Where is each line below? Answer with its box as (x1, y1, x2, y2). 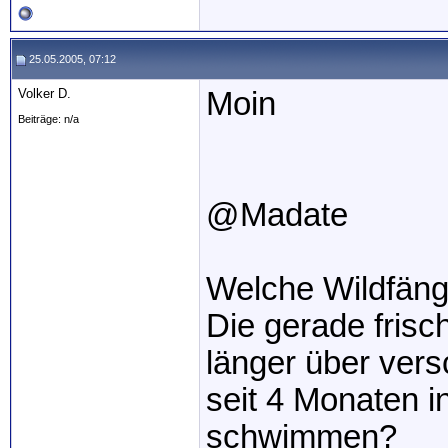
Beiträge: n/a (18, 113, 79, 125)
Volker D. (18, 86, 71, 101)
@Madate (206, 197, 348, 233)
